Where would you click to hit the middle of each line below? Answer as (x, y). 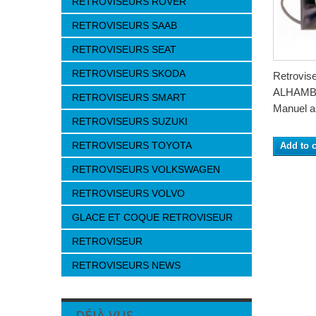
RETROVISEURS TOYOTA (132, 145)
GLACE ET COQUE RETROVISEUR (152, 217)
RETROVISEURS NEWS (126, 265)
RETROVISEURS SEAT (124, 49)
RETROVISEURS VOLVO (128, 193)
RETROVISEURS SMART (129, 97)
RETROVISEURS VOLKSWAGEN (146, 169)
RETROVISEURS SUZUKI (130, 121)
